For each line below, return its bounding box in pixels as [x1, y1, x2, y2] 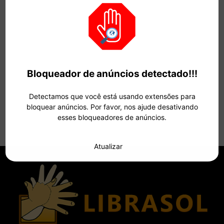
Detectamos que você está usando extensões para [28, 91, 195, 100]
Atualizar [93, 141, 122, 150]
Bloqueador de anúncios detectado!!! [26, 68, 197, 79]
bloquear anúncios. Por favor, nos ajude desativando [26, 102, 198, 111]
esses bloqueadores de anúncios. [57, 112, 166, 121]
